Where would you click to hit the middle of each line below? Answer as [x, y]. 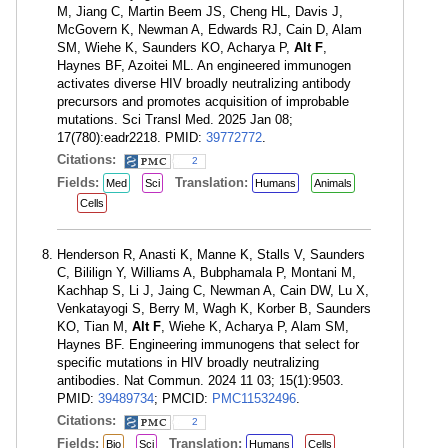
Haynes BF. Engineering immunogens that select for [208, 344]
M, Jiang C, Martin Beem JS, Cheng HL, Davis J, [200, 11]
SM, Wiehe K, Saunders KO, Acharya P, [175, 47]
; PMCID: [183, 398]
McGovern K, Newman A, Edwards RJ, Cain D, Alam [209, 29]
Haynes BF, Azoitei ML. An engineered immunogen [204, 65]
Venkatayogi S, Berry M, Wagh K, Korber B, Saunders [214, 308]
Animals [333, 183]
